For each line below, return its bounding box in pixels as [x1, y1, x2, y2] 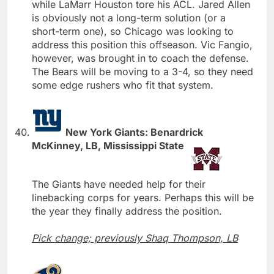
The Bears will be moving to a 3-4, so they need [32, 65, 253, 78]
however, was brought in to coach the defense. [32, 51, 249, 64]
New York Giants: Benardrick [65, 125, 203, 138]
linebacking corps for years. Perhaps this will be [32, 191, 254, 204]
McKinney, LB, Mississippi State [32, 139, 187, 152]
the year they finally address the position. [32, 204, 222, 217]
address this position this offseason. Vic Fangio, [32, 38, 253, 51]
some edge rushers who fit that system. [32, 78, 213, 91]
